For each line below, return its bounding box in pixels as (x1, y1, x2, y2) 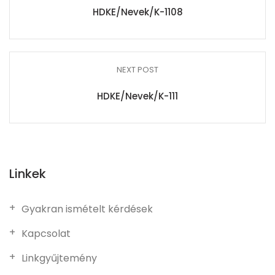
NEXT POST (117, 64, 158, 76)
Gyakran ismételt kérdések (21, 202, 153, 216)
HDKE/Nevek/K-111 (97, 90, 178, 103)
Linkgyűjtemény (21, 251, 97, 265)
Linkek (9, 165, 46, 182)
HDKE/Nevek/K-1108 (92, 6, 183, 18)
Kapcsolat (21, 227, 71, 241)
